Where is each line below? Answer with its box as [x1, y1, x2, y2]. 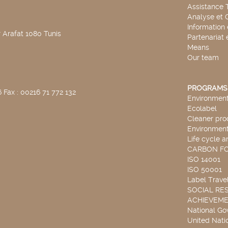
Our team [187, 53, 219, 62]
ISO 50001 [187, 165, 222, 174]
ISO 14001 [187, 155, 220, 163]
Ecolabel [187, 104, 217, 112]
